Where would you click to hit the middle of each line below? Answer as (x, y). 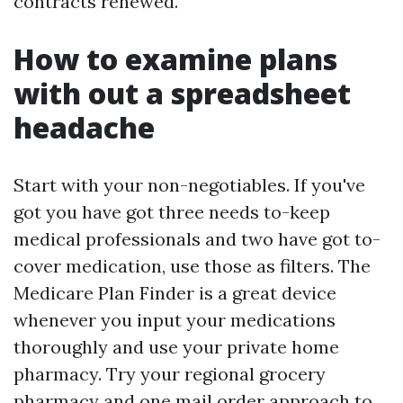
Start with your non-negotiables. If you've (189, 185)
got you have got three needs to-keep (172, 212)
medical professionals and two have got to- (197, 239)
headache (84, 127)
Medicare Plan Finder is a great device (175, 293)
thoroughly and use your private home (176, 347)
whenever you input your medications (175, 320)
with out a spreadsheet (182, 93)
